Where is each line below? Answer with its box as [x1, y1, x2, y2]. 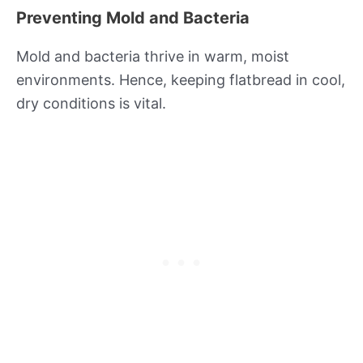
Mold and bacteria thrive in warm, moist [16, 48, 289, 66]
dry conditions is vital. [16, 95, 166, 113]
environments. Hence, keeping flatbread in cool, [16, 71, 345, 89]
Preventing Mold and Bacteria [16, 8, 250, 28]
